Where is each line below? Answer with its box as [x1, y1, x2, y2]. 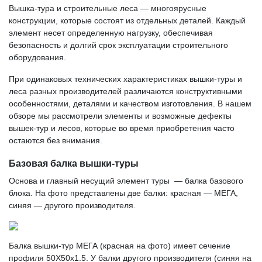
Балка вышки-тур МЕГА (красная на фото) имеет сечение [9, 241, 230, 250]
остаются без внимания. [9, 136, 102, 145]
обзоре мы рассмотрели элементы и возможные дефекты [9, 111, 232, 120]
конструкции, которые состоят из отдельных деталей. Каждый [9, 16, 246, 25]
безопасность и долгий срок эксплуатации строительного [9, 40, 228, 50]
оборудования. [9, 53, 66, 62]
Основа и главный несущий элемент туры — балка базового [9, 176, 243, 185]
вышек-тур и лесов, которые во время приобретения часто [9, 123, 235, 133]
